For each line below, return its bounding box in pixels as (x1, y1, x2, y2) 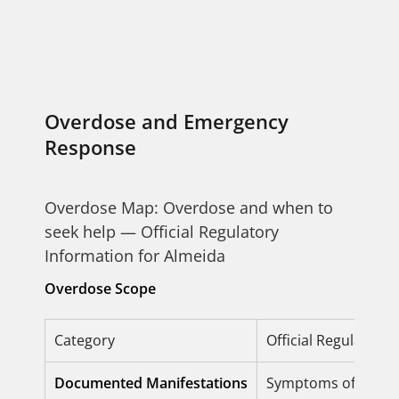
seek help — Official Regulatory (45, 221, 279, 242)
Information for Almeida (45, 245, 225, 266)
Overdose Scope (45, 279, 156, 298)
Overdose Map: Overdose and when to (45, 197, 333, 218)
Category (54, 330, 115, 350)
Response (45, 134, 136, 160)
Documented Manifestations (54, 373, 248, 393)
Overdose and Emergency (45, 108, 289, 134)
